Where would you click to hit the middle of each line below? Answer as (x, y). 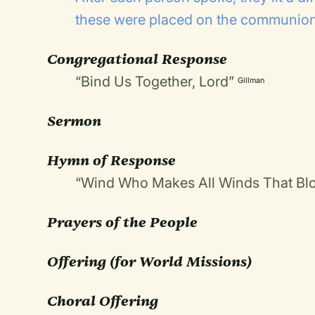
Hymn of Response (112, 160)
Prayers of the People (123, 222)
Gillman (251, 80)
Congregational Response (137, 59)
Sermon (75, 121)
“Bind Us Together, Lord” (155, 82)
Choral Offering (103, 301)
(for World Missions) (181, 262)
